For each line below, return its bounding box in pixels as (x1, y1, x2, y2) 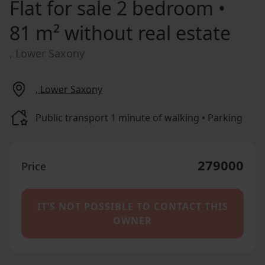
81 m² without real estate (9, 20, 231, 46)
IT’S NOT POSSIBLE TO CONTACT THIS (37, 200, 228, 213)
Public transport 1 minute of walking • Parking (35, 111, 243, 124)
